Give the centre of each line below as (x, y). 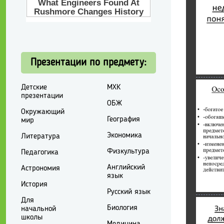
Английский (126, 167)
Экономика (124, 135)
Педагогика (40, 152)
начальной (38, 209)
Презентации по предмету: (88, 62)
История (34, 184)
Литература (40, 136)
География (123, 119)
